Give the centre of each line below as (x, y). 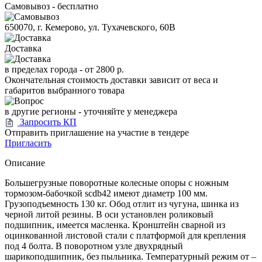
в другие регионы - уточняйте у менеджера (91, 111)
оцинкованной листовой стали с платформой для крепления (125, 236)
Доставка (23, 48)
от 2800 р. (104, 69)
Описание (25, 163)
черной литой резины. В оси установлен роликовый (109, 215)
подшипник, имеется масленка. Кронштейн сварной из (115, 225)
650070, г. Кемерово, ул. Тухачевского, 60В (90, 27)
